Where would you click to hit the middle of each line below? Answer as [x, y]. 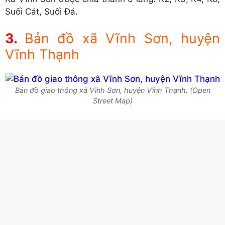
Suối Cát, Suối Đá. [41, 11]
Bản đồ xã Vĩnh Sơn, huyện [122, 39]
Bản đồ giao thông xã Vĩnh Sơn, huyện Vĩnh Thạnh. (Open [113, 91]
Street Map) [113, 101]
